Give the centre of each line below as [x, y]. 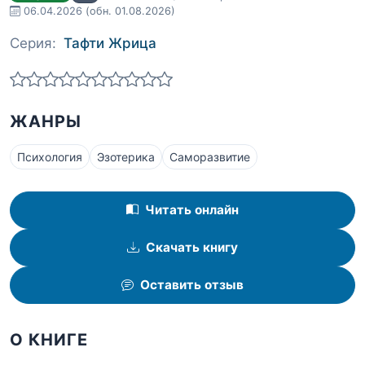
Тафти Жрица [110, 43]
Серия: [33, 43]
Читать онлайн [192, 210]
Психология [50, 156]
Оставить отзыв [192, 285]
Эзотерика [126, 156]
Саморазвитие [210, 156]
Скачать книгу [192, 248]
